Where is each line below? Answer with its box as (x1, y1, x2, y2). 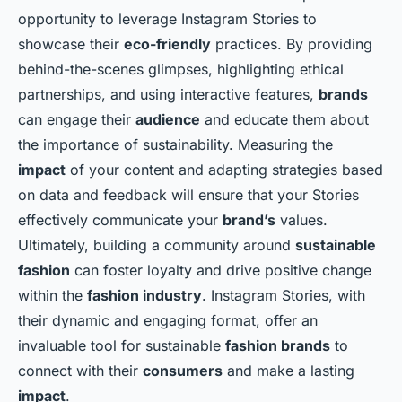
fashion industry (87, 286, 202, 304)
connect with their (18, 362, 143, 380)
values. (275, 211, 328, 229)
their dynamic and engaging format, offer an (18, 311, 318, 329)
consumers (143, 362, 223, 380)
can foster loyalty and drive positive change (70, 261, 371, 279)
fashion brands (225, 336, 330, 354)
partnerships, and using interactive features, (18, 85, 319, 103)
